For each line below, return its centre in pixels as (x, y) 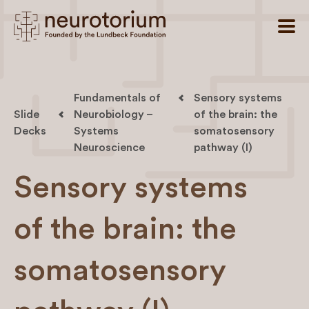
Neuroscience (109, 148)
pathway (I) (223, 148)
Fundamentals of (117, 98)
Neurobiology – (113, 114)
